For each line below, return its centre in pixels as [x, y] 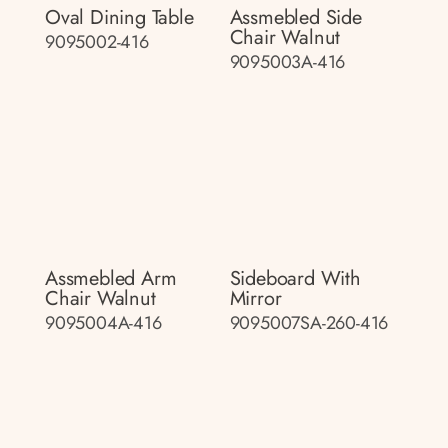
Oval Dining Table [119, 17]
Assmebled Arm [111, 278]
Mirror [255, 298]
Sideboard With [295, 278]
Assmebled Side [295, 17]
